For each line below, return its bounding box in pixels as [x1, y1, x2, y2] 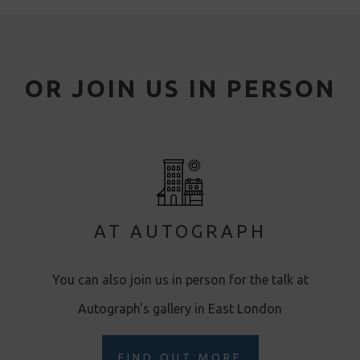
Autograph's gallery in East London [78, 301, 282, 316]
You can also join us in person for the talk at [51, 272, 309, 287]
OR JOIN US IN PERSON [24, 74, 336, 102]
